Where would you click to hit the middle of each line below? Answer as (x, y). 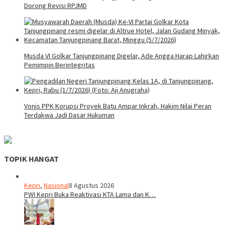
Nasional (56, 186)
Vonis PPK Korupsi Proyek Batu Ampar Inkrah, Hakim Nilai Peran (118, 106)
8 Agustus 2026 (91, 186)
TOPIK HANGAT (31, 159)
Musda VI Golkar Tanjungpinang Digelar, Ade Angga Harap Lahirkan (122, 55)
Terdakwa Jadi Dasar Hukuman (69, 115)
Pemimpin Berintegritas (60, 65)
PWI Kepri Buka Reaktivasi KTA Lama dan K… (90, 195)
